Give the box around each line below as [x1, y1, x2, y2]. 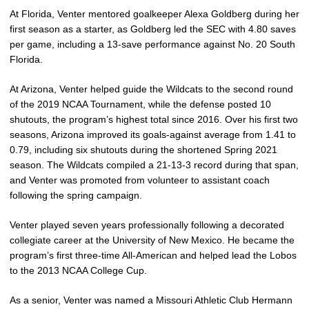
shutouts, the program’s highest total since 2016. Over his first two [10, 114, 298, 125]
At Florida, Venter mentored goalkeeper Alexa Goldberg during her [10, 8, 299, 19]
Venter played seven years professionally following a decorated [10, 219, 284, 230]
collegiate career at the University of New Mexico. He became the [10, 235, 295, 246]
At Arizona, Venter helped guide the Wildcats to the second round [10, 83, 293, 94]
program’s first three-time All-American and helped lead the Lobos [10, 250, 297, 261]
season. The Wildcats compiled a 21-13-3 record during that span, [10, 159, 299, 170]
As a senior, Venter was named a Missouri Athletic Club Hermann [10, 295, 292, 306]
